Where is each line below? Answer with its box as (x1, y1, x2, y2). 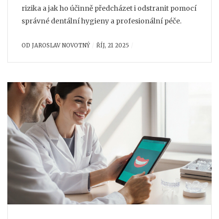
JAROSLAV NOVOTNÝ (32, 42, 90, 49)
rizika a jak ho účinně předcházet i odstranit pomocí (22, 4, 197, 13)
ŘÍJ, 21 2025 (96, 42, 129, 49)
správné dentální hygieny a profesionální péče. (22, 17, 181, 25)
